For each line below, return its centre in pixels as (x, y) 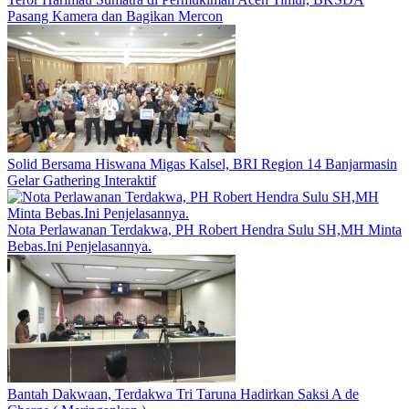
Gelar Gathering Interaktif (82, 180)
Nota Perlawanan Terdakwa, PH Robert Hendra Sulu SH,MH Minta (204, 229)
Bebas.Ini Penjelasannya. (79, 246)
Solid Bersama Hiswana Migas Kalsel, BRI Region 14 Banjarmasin (202, 163)
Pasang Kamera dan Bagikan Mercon (115, 16)
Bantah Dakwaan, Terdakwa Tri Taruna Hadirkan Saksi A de (183, 393)
